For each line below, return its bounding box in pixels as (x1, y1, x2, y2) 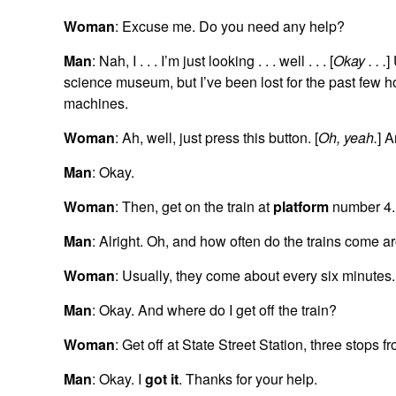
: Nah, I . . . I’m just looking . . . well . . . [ (92, 49, 333, 71)
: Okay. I (92, 368, 145, 389)
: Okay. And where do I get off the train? (92, 299, 337, 320)
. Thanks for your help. (179, 368, 317, 389)
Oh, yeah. (318, 126, 377, 148)
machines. (64, 92, 128, 113)
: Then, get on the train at (115, 195, 273, 217)
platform (273, 195, 329, 217)
